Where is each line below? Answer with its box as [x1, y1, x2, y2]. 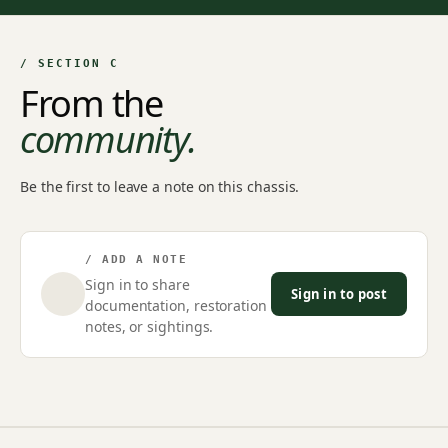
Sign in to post [291, 284, 387, 303]
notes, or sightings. [85, 316, 214, 336]
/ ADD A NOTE [85, 252, 188, 266]
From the [20, 78, 163, 128]
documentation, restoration [85, 295, 267, 315]
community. [20, 114, 196, 164]
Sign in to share [85, 274, 190, 294]
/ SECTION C [20, 56, 119, 70]
